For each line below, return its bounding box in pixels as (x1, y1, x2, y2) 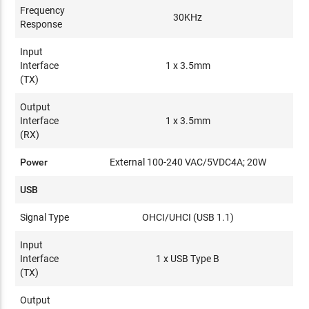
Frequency (20, 4, 66, 16)
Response (20, 18, 63, 30)
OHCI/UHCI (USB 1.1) (141, 211, 234, 223)
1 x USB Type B (156, 252, 220, 264)
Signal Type (20, 211, 70, 223)
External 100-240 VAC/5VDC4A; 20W (109, 156, 266, 168)
